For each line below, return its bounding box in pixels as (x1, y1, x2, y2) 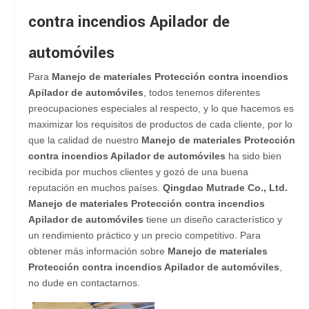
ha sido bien (226, 150, 281, 161)
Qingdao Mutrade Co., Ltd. (163, 182, 288, 193)
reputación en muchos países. (28, 182, 163, 193)
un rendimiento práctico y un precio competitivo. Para (28, 230, 261, 241)
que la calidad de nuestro (28, 134, 141, 146)
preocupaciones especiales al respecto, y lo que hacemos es (28, 103, 294, 114)
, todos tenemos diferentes (143, 87, 260, 98)
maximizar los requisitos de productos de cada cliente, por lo (28, 119, 292, 130)
